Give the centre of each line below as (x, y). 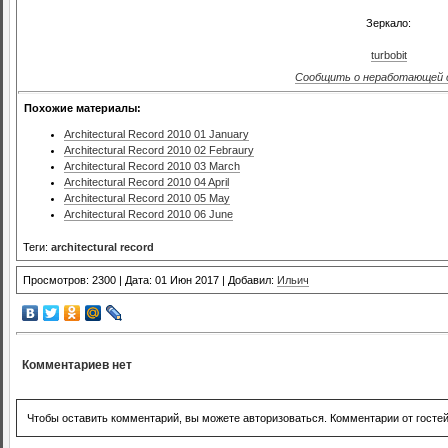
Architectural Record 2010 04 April (146, 182)
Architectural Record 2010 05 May (147, 198)
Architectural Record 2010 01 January (156, 134)
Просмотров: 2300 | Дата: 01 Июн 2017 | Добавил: (150, 280)
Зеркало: (388, 22)
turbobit (388, 54)
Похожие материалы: (82, 107)
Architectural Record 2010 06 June (148, 214)
